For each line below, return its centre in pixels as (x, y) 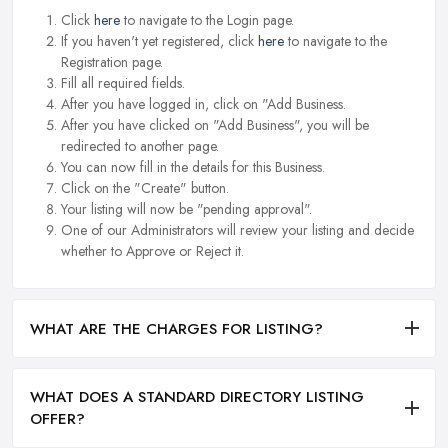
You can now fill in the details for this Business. (193, 167)
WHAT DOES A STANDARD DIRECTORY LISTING (197, 396)
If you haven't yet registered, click (159, 41)
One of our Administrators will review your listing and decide (237, 230)
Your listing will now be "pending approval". (186, 209)
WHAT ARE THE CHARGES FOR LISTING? (176, 328)
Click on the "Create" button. (145, 188)
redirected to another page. (140, 146)
